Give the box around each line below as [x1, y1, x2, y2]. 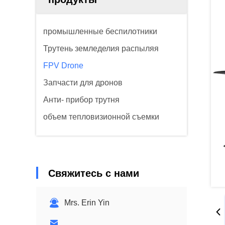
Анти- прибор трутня [43, 95, 120, 104]
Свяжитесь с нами [48, 168, 139, 179]
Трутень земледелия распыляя [43, 44, 159, 53]
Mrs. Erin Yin [64, 198, 109, 207]
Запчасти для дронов [43, 78, 123, 87]
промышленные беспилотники [43, 27, 157, 36]
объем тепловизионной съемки [43, 113, 159, 121]
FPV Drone [43, 61, 83, 70]
